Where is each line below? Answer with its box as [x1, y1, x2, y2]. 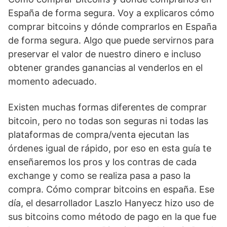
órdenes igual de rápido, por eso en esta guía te [8, 143, 211, 154]
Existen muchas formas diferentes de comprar [8, 102, 207, 112]
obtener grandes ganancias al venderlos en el [8, 62, 203, 73]
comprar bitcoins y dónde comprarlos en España [8, 21, 217, 32]
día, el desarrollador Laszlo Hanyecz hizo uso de [8, 198, 214, 208]
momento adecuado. [8, 76, 97, 87]
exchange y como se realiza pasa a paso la [8, 170, 191, 181]
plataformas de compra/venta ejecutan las [8, 129, 189, 140]
